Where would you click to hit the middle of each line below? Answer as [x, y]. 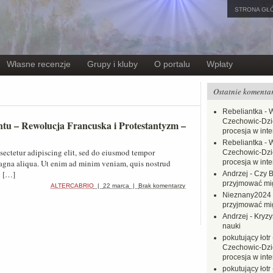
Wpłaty [220, 64]
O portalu [172, 64]
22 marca [116, 186]
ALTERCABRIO [72, 186]
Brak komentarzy [162, 186]
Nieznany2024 [247, 195]
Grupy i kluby [112, 64]
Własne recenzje [39, 64]
